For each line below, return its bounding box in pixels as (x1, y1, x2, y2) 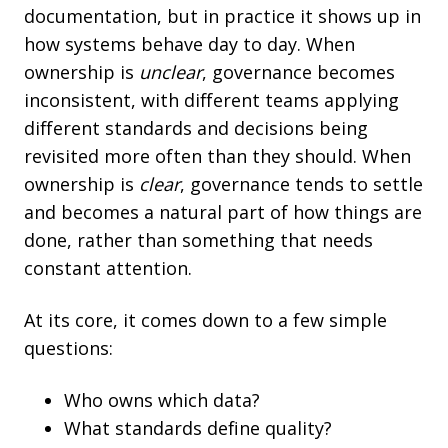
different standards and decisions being (24, 115, 368, 140)
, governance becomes (202, 59, 395, 84)
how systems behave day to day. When (24, 31, 355, 56)
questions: (24, 335, 113, 360)
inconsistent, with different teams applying (24, 87, 399, 112)
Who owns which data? (64, 387, 260, 412)
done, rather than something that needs (24, 227, 373, 252)
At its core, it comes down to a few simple (24, 307, 387, 332)
